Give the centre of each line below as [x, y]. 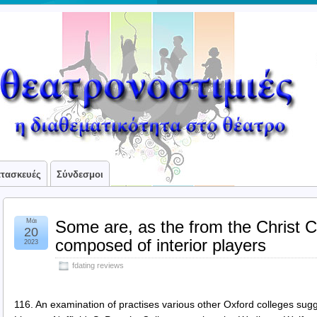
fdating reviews [98, 265]
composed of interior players [161, 245]
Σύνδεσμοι [80, 174]
